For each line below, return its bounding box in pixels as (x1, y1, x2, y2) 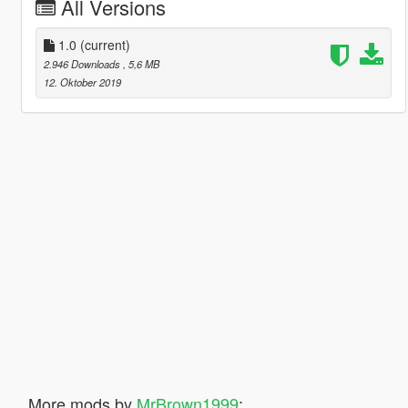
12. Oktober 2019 (43, 74, 121, 89)
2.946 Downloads (43, 56, 123, 71)
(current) (79, 35, 130, 54)
